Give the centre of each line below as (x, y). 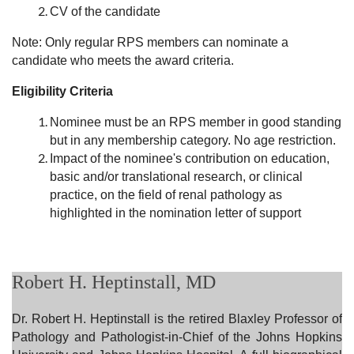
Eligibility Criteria (62, 92)
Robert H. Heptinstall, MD (114, 282)
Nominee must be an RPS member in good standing (196, 122)
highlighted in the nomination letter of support (175, 213)
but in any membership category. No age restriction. (193, 141)
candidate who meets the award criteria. (123, 61)
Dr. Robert (43, 318)
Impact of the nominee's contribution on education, (190, 159)
